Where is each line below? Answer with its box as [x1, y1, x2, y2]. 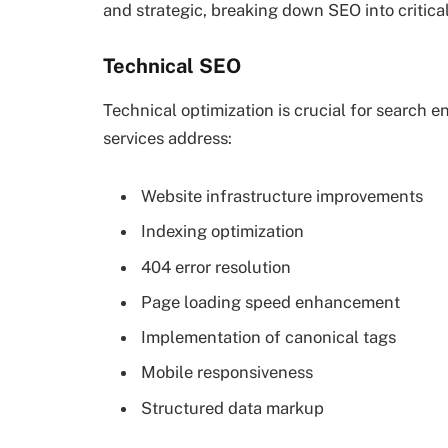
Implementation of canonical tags [141, 327, 396, 348]
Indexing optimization [141, 221, 304, 242]
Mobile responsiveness [141, 362, 313, 383]
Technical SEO [103, 54, 241, 79]
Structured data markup [141, 397, 324, 418]
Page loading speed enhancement [141, 291, 400, 312]
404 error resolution [141, 256, 291, 277]
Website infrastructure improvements [141, 185, 423, 206]
